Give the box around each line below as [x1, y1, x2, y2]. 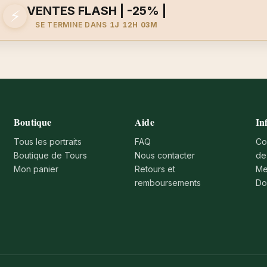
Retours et [135, 163, 176, 174]
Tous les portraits [14, 136, 82, 147]
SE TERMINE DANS [35, 20, 110, 29]
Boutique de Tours [14, 150, 88, 160]
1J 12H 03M [109, 20, 158, 29]
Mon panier [14, 163, 59, 174]
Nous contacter [135, 150, 195, 160]
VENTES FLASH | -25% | [27, 3, 166, 18]
